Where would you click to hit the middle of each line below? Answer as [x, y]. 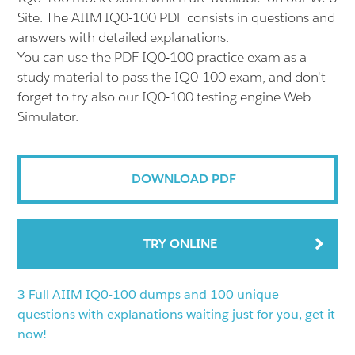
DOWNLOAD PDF [183, 179]
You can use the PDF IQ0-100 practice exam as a [162, 57]
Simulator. [48, 116]
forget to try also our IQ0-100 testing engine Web [164, 97]
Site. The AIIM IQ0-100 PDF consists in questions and [177, 17]
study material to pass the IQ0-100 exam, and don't [172, 77]
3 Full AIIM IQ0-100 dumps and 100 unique [149, 294]
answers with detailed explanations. [124, 37]
